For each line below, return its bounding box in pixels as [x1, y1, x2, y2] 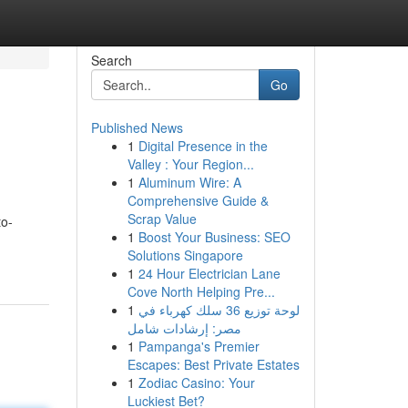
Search [90, 51, 132, 69]
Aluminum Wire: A [138, 173, 241, 191]
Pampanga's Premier [138, 337, 260, 355]
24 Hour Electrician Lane [138, 264, 280, 282]
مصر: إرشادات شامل [127, 319, 241, 337]
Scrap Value [127, 209, 197, 228]
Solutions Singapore [127, 246, 243, 264]
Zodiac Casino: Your [138, 373, 255, 392]
